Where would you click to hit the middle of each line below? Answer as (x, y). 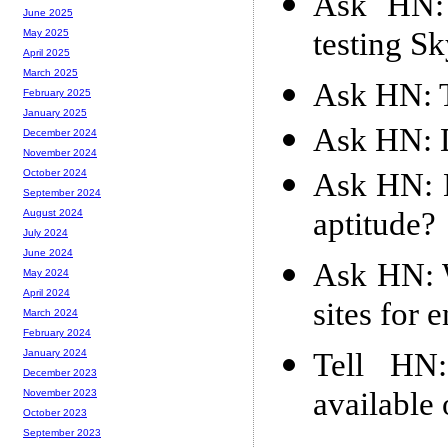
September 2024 (62, 193)
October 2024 (55, 173)
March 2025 (50, 73)
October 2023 (55, 413)
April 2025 (46, 53)
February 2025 (57, 93)
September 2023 (62, 433)
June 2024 (48, 253)
